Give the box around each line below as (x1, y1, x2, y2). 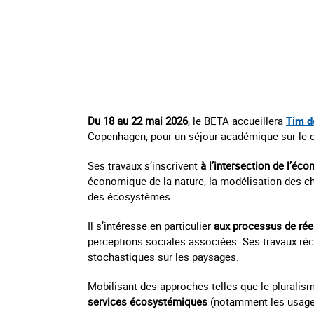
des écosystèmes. (88, 189, 173, 203)
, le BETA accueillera (188, 113, 286, 128)
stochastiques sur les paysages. (88, 249, 239, 264)
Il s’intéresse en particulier (88, 218, 214, 233)
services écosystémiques (88, 294, 210, 308)
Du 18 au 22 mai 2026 (88, 113, 188, 128)
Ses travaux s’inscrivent (88, 158, 200, 172)
